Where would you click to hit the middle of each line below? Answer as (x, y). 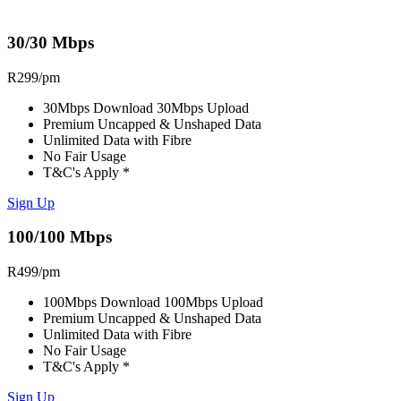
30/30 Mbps (51, 42)
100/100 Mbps (60, 237)
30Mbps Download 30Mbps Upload (146, 107)
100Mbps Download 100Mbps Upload (153, 303)
